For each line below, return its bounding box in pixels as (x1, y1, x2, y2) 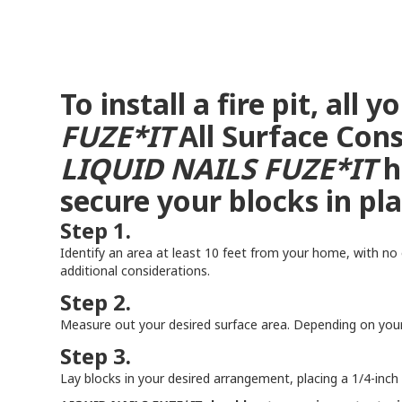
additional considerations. (60, 262, 211, 279)
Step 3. (60, 341, 132, 371)
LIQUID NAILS (60, 149, 257, 188)
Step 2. (60, 287, 132, 317)
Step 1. (60, 215, 132, 245)
